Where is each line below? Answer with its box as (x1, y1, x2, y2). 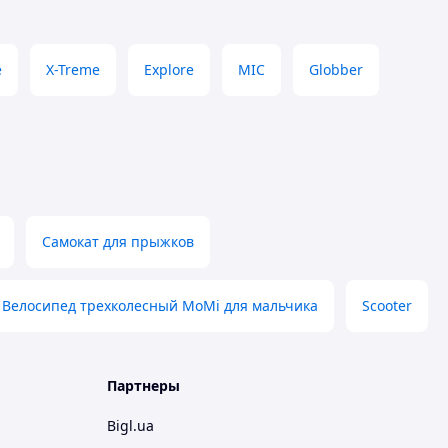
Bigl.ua (107, 416, 154, 435)
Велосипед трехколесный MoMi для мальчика (2, 296, 318, 315)
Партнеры (107, 376, 180, 395)
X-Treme (46, 60, 100, 79)
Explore (144, 60, 194, 79)
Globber (309, 60, 363, 79)
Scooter (362, 296, 412, 315)
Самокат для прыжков (42, 232, 194, 251)
